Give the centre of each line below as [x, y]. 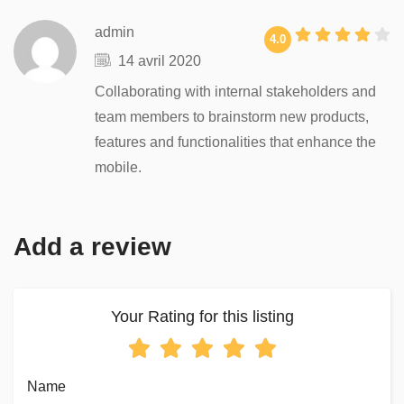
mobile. [118, 167]
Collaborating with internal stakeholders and [235, 92]
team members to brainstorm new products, [232, 117]
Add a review [92, 247]
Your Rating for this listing [202, 317]
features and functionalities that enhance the [235, 142]
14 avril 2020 [160, 61]
